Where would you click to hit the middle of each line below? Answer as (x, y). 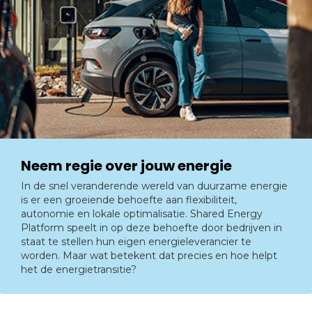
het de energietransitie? (79, 269)
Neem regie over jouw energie (126, 165)
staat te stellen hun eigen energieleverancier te (136, 241)
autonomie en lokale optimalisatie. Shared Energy (142, 213)
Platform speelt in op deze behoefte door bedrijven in (151, 227)
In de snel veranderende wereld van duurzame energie (154, 186)
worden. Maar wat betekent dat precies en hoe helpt (149, 255)
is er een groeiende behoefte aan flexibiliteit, (129, 200)
